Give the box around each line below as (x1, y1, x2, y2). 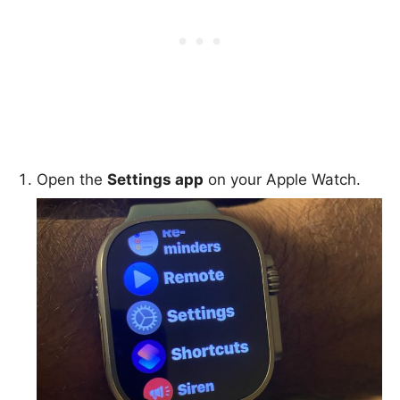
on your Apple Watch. (204, 171, 361, 189)
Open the (37, 171, 107, 189)
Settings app (107, 171, 204, 189)
